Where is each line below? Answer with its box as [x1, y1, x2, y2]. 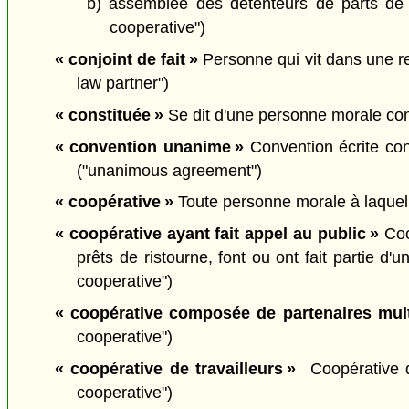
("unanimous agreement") [77, 161, 263, 180]
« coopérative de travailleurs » [54, 359, 297, 378]
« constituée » [54, 105, 163, 124]
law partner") [77, 74, 170, 93]
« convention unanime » [54, 137, 245, 156]
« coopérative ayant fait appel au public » [54, 225, 379, 244]
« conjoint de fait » [54, 50, 199, 69]
